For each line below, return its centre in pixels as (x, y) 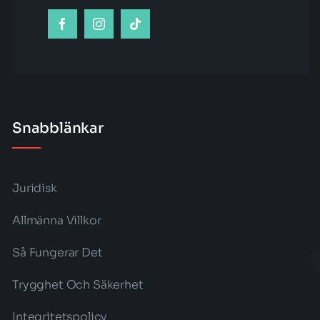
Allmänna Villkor (56, 220)
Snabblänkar (57, 128)
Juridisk (34, 188)
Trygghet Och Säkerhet (77, 284)
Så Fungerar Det (57, 252)
